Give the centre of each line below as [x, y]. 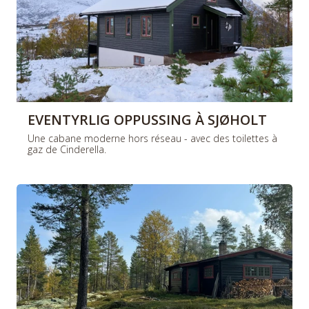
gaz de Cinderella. [67, 149]
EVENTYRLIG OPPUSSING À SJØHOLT [147, 119]
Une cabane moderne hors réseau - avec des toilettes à [152, 138]
